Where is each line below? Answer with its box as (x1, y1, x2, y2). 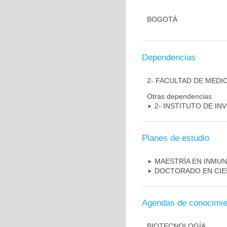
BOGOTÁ (147, 15, 177, 23)
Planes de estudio (142, 133, 209, 143)
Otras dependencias (147, 92, 212, 100)
